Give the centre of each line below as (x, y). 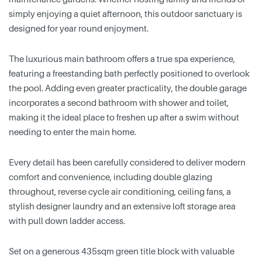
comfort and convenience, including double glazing (111, 177)
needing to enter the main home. (73, 132)
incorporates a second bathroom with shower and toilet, (119, 103)
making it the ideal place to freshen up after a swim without (124, 117)
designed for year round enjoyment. (79, 28)
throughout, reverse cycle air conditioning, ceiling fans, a (120, 192)
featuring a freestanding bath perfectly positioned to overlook (129, 73)
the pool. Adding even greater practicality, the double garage (128, 88)
